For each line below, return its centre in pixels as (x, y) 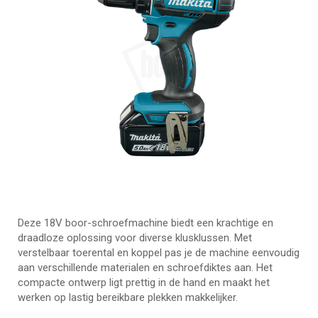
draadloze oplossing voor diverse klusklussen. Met (135, 238)
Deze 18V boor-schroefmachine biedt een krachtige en (146, 223)
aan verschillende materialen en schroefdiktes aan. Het (145, 268)
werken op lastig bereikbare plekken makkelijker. (128, 298)
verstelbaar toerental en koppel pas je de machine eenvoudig (159, 253)
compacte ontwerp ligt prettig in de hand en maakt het (144, 283)
